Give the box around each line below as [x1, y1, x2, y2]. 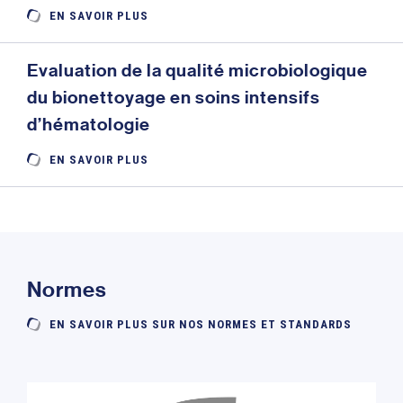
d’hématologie [27, 112, 150, 135]
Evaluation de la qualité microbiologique [27, 58, 368, 81]
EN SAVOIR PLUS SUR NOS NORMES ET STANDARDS [49, 317, 352, 331]
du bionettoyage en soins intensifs [27, 85, 320, 108]
